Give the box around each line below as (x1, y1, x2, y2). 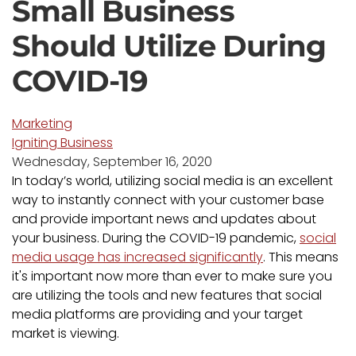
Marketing (12, 114, 72, 133)
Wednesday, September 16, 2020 (12, 153, 212, 171)
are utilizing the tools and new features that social (12, 286, 322, 304)
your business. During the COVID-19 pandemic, (12, 229, 300, 247)
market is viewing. (12, 324, 119, 342)
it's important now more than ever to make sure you (12, 267, 332, 285)
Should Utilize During (12, 28, 327, 64)
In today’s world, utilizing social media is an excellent (12, 172, 333, 190)
